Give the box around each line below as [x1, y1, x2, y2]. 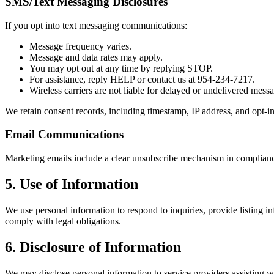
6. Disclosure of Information [5, 239, 181, 255]
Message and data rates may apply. [29, 51, 163, 62]
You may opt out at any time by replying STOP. [29, 62, 213, 73]
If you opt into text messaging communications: [5, 20, 187, 31]
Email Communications [5, 128, 124, 141]
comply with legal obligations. [5, 215, 121, 226]
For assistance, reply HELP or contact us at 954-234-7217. [29, 73, 255, 84]
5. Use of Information [5, 176, 138, 192]
